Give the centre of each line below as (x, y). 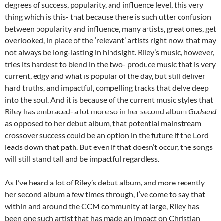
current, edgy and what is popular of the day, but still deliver (105, 76)
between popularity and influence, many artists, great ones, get (110, 29)
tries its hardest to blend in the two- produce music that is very (110, 64)
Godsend (202, 111)
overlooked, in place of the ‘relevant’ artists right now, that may (110, 40)
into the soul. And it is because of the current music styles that (109, 100)
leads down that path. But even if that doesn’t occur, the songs (109, 147)
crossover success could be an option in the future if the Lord (107, 135)
